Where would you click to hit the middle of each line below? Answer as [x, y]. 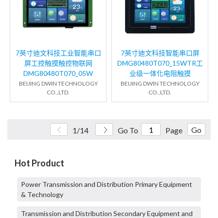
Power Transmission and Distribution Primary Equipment [107, 184]
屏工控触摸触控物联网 [58, 63]
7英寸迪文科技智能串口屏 [160, 53]
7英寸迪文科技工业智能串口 [58, 53]
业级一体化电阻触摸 [160, 73]
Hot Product [39, 163]
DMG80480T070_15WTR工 [160, 63]
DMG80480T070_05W [58, 73]
